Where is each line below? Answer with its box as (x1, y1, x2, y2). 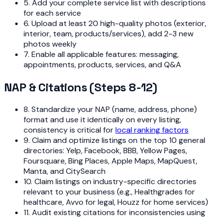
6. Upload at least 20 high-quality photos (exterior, (24, 18, 206, 28)
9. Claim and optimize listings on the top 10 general (24, 135, 205, 146)
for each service (24, 7, 81, 18)
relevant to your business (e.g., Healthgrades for (24, 187, 195, 197)
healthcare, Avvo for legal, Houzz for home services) (24, 197, 208, 208)
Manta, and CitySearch (24, 166, 106, 177)
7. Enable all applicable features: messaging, (24, 49, 179, 59)
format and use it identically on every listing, (24, 114, 181, 125)
